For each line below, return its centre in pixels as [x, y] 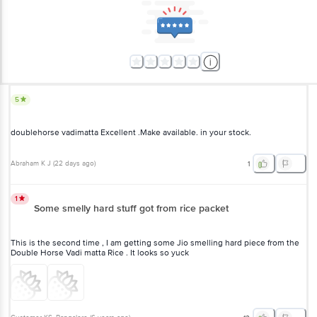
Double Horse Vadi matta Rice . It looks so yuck [100, 253]
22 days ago [74, 164]
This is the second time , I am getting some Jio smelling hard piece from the [155, 243]
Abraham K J [31, 164]
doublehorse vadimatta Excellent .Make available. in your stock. [131, 132]
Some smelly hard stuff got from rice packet [131, 208]
